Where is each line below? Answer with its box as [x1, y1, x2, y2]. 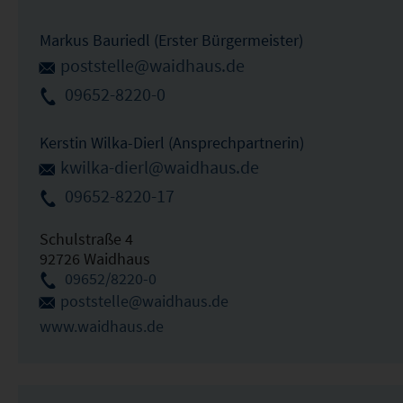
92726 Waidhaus [39, 248, 150, 270]
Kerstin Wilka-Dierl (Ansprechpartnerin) [39, 131, 304, 153]
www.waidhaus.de [39, 316, 164, 337]
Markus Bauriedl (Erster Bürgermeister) [39, 30, 303, 50]
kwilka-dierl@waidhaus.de [59, 157, 259, 179]
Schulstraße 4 [39, 228, 133, 250]
